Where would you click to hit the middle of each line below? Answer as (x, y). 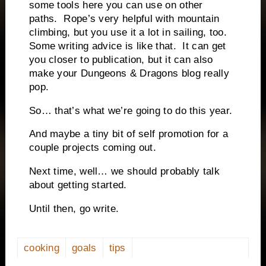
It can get (204, 46)
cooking (42, 248)
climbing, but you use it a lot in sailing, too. (128, 32)
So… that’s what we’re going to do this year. (131, 110)
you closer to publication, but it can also (121, 59)
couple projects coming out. (93, 148)
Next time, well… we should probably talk (124, 172)
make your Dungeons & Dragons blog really (129, 73)
